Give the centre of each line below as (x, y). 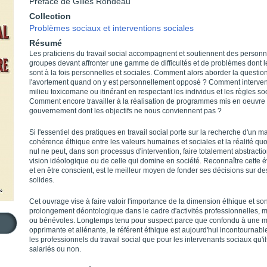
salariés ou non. (55, 249)
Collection (50, 16)
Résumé (46, 43)
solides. (42, 180)
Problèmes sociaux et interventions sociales (111, 28)
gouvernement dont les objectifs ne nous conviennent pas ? (125, 111)
